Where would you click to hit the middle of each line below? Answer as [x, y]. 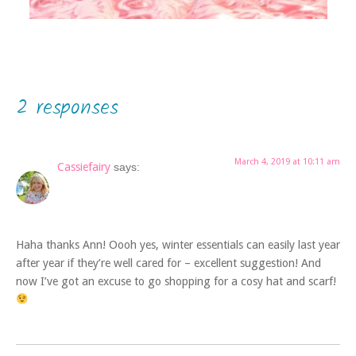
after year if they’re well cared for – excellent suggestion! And [168, 263]
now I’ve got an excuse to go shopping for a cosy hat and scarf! [176, 281]
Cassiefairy [84, 167]
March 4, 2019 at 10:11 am [287, 162]
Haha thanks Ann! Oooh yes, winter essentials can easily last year [178, 244]
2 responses [67, 108]
